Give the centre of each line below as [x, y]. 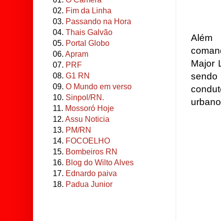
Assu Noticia [87, 119]
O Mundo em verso [99, 87]
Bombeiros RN [92, 152]
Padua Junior [89, 184]
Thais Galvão [89, 32]
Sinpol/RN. [85, 97]
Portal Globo [88, 43]
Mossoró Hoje [90, 108]
